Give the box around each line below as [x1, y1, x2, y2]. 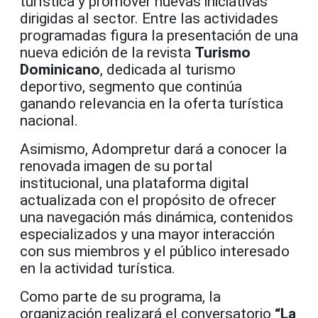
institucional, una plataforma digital [20, 174, 249, 192]
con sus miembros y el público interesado [20, 242, 290, 260]
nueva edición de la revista [20, 43, 194, 61]
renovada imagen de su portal [20, 157, 213, 175]
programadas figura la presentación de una [20, 26, 298, 44]
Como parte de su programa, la [20, 287, 221, 305]
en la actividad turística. [20, 259, 175, 277]
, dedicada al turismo [100, 60, 236, 78]
